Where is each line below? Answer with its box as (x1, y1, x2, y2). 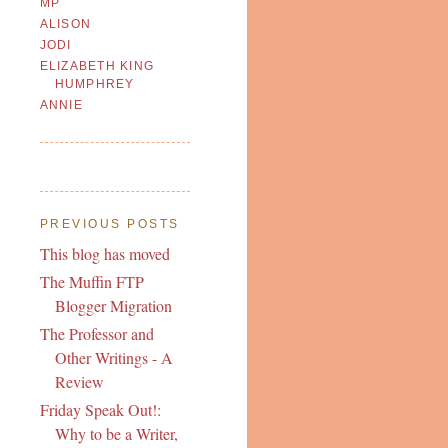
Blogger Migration (54, 294, 172, 316)
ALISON (39, 17, 92, 32)
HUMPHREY (54, 77, 135, 92)
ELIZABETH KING (39, 59, 155, 74)
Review (54, 370, 104, 392)
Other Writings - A (54, 346, 173, 368)
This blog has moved (39, 242, 170, 264)
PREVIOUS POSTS (39, 216, 180, 231)
